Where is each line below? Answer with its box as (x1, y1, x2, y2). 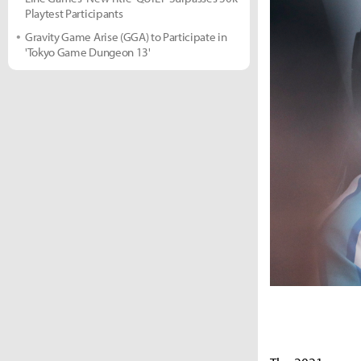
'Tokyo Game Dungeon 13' (25, 44, 151, 60)
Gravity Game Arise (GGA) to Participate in (25, 29, 227, 44)
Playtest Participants (25, 6, 123, 21)
